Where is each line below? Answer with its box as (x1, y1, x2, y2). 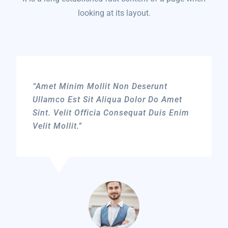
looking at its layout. (77, 8, 151, 18)
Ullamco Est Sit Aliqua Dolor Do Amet (33, 95, 182, 104)
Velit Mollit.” (33, 121, 82, 131)
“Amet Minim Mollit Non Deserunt (33, 81, 167, 91)
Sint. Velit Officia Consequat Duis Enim (33, 108, 189, 118)
